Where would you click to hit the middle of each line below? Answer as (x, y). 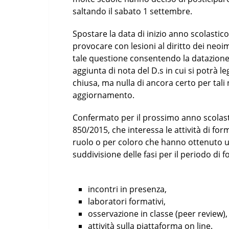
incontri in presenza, (128, 189)
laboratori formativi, (127, 201)
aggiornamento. (104, 95)
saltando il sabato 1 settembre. (132, 11)
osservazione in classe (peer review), (158, 214)
